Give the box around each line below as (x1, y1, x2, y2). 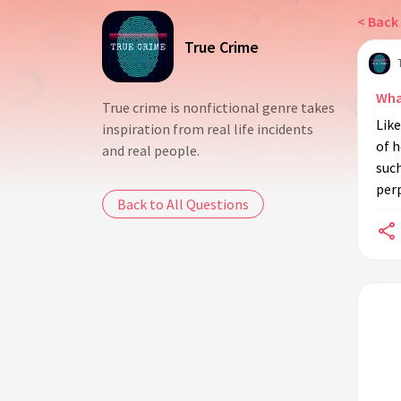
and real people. (102, 141, 200, 159)
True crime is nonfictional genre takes (102, 98, 335, 116)
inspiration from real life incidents (102, 120, 313, 138)
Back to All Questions (117, 195, 249, 213)
